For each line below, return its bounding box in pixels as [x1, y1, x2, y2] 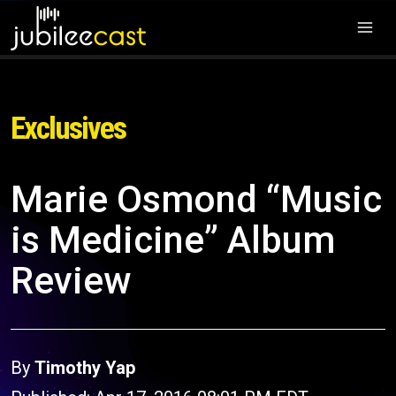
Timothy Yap [34, 357, 135, 378]
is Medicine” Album [11, 218, 335, 262]
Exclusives [11, 110, 126, 147]
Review [11, 259, 131, 302]
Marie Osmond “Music [11, 178, 382, 221]
